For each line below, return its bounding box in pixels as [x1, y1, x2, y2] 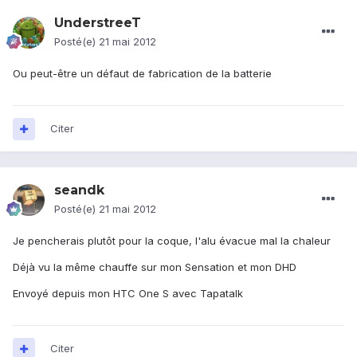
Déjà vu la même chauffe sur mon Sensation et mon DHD [13, 261, 296, 274]
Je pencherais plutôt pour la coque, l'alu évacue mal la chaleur [13, 234, 331, 248]
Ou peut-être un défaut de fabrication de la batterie [13, 67, 272, 80]
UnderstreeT [54, 15, 141, 31]
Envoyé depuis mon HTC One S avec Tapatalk [13, 287, 243, 300]
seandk [54, 182, 104, 198]
